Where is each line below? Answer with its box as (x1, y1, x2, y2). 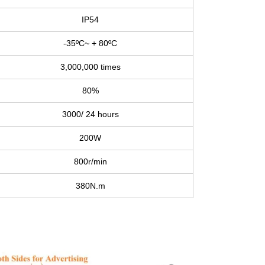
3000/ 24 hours (62, 109, 119, 119)
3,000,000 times (60, 62, 121, 72)
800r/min (73, 157, 107, 167)
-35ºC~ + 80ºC (63, 38, 117, 49)
